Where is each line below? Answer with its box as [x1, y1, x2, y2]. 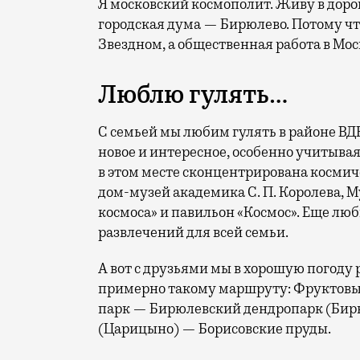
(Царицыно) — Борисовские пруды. [98, 320, 331, 338]
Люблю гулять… [98, 79, 288, 111]
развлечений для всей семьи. [98, 223, 288, 242]
